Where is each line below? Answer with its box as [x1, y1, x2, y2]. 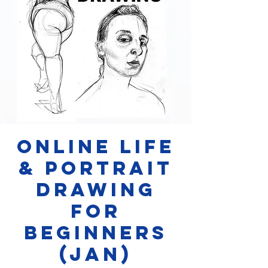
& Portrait [19, 156, 173, 180]
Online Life [17, 134, 175, 159]
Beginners [24, 220, 167, 245]
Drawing [35, 177, 156, 202]
